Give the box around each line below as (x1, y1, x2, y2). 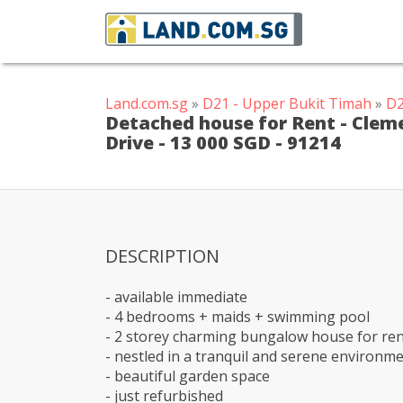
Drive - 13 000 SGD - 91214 (105, 130, 341, 155)
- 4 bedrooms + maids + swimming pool (105, 307, 370, 327)
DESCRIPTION (105, 244, 219, 268)
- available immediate (105, 287, 247, 307)
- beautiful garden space (105, 366, 270, 386)
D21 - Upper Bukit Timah (202, 94, 372, 113)
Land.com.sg (105, 94, 188, 113)
